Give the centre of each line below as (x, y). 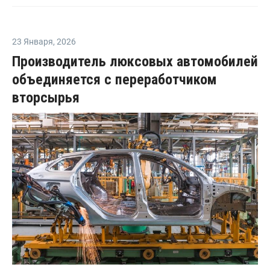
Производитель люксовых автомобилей (135, 61)
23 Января (33, 41)
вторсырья (46, 97)
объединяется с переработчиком (115, 79)
